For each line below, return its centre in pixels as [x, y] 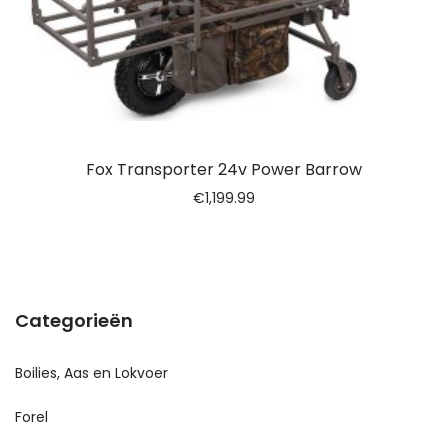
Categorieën [74, 320]
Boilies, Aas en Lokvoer [91, 373]
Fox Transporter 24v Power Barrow [224, 169]
